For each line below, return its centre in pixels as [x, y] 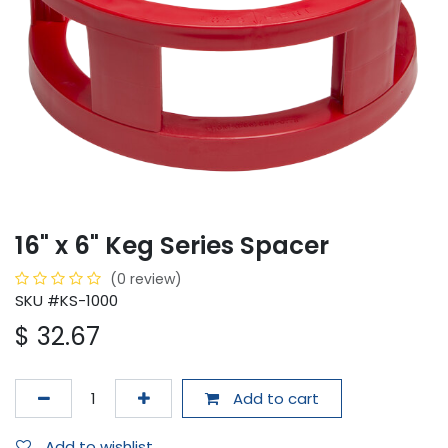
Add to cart [273, 398]
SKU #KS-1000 [66, 301]
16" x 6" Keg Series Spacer [172, 246]
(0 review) [146, 279]
